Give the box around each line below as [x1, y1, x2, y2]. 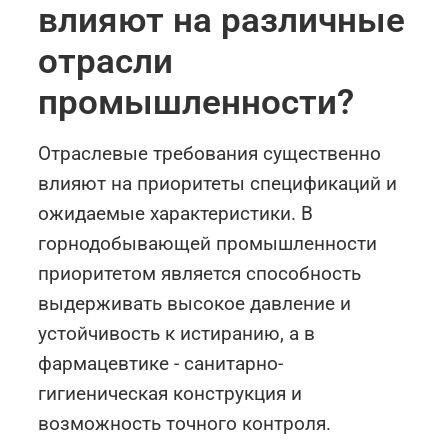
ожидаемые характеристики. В [38, 202, 314, 226]
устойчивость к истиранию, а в [38, 322, 316, 346]
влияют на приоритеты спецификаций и [38, 172, 398, 196]
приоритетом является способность [38, 262, 362, 286]
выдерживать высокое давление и [38, 292, 352, 316]
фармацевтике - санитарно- [38, 352, 284, 376]
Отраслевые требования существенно [38, 142, 382, 166]
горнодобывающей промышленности [38, 232, 378, 256]
